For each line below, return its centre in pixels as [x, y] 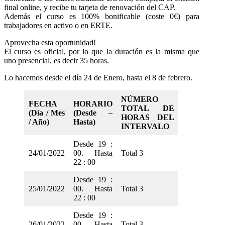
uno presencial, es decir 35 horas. [57, 61]
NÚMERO [140, 99]
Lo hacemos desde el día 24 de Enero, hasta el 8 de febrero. [98, 78]
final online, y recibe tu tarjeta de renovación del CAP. [90, 8]
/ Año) [39, 122]
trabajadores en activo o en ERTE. [58, 26]
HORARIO [93, 104]
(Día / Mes [47, 113]
